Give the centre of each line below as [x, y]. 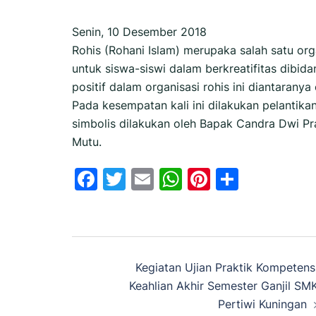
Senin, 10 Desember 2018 [139, 31]
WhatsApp [238, 178]
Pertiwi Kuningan [262, 304]
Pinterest [259, 178]
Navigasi [132, 253]
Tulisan [122, 288]
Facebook [150, 178]
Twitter [164, 178]
